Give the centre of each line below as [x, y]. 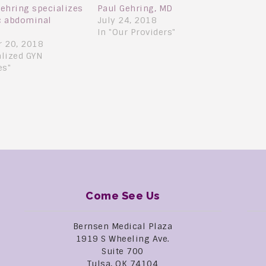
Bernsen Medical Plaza [123, 226]
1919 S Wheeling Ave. [123, 238]
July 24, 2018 [127, 20]
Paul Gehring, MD [135, 9]
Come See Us [123, 195]
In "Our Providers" [136, 32]
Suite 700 [123, 251]
